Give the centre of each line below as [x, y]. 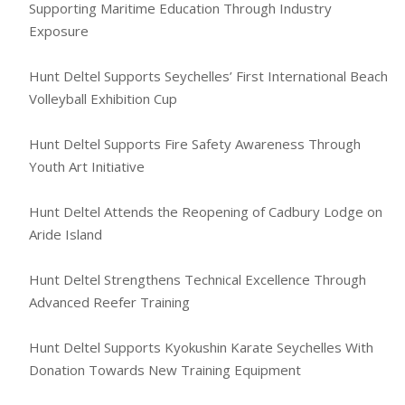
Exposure [58, 31]
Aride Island [65, 235]
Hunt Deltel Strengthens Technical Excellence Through [197, 280]
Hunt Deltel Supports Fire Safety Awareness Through [194, 144]
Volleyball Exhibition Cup [103, 99]
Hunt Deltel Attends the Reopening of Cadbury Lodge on [205, 212]
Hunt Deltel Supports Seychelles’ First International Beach [208, 76]
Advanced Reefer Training [109, 302]
